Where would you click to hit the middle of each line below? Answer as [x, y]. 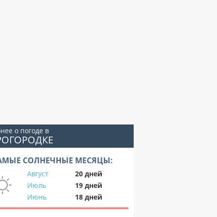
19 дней [89, 185]
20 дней [89, 174]
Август [38, 174]
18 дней [89, 197]
